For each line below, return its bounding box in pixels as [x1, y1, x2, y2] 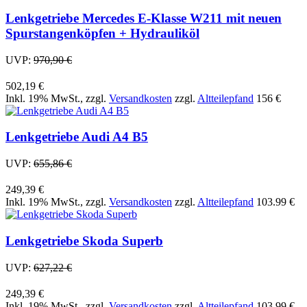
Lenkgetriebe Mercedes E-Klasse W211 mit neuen [5, 11, 282, 26]
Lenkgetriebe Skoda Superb [5, 233, 163, 248]
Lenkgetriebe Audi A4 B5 [5, 130, 148, 145]
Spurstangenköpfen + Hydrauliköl [5, 26, 199, 41]
